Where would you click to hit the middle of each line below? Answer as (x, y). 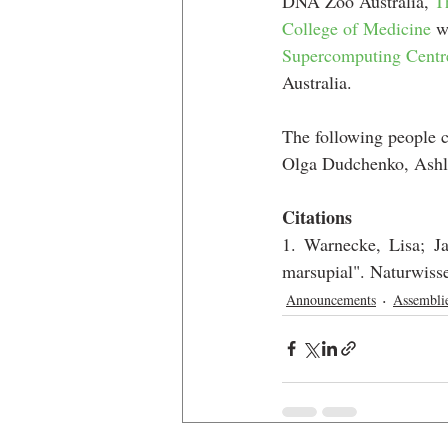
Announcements (331, 300)
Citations (317, 216)
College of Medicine (356, 27)
